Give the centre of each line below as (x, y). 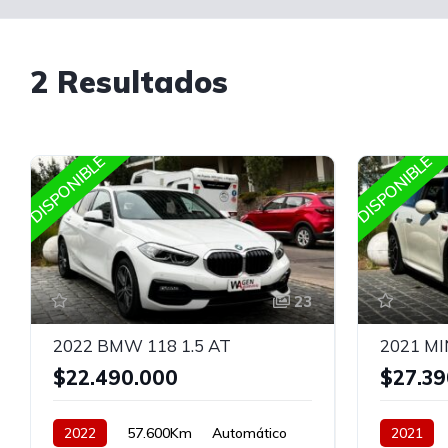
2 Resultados (129, 82)
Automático (249, 432)
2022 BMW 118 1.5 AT (142, 345)
